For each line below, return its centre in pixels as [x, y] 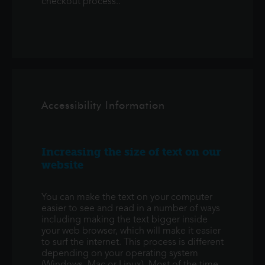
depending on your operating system [120, 254]
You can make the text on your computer [127, 198]
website [62, 165]
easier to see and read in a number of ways [131, 209]
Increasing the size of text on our [131, 152]
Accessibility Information [103, 105]
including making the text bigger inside [125, 220]
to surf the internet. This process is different [132, 243]
